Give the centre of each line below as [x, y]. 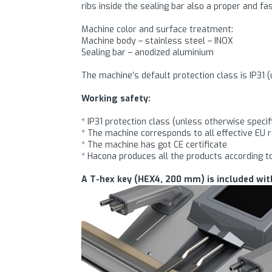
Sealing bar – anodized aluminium [148, 53]
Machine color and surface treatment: [158, 29]
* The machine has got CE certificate [155, 145]
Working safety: [116, 99]
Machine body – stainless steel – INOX [158, 41]
